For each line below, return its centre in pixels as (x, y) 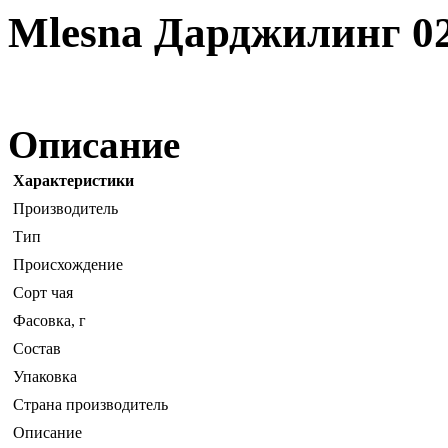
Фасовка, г (49, 320)
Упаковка (45, 376)
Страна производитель (90, 404)
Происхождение (68, 264)
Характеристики (73, 180)
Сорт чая (43, 292)
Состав (37, 348)
